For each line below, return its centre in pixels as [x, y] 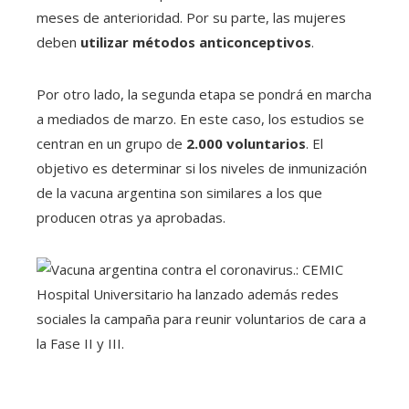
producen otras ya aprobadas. [131, 218]
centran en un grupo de [110, 144]
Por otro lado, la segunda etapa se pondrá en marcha [204, 94]
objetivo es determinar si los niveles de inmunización [202, 168]
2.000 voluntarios [244, 144]
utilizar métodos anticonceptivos [196, 42]
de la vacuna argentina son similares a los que [179, 193]
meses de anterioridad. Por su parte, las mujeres [191, 18]
